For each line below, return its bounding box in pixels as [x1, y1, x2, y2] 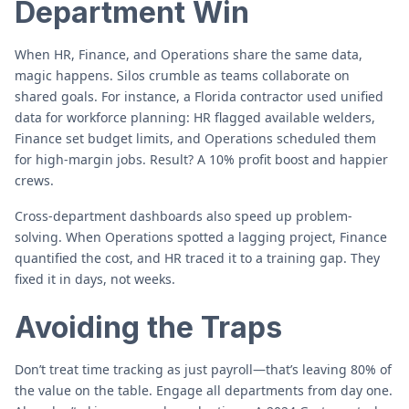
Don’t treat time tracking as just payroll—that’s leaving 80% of [15, 361, 392, 378]
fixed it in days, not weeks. [15, 270, 175, 288]
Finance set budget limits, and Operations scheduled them [15, 130, 376, 147]
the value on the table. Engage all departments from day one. [15, 382, 393, 399]
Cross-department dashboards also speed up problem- [15, 207, 352, 225]
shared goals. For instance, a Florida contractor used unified [15, 88, 383, 105]
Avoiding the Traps [15, 309, 282, 345]
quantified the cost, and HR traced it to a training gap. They [15, 249, 380, 267]
